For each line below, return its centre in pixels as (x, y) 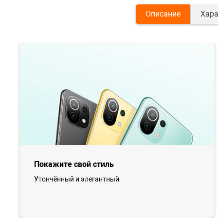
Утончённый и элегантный (77, 179)
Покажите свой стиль (74, 164)
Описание (163, 14)
